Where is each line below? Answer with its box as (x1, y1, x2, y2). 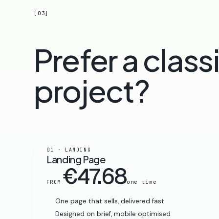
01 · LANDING (46, 146, 91, 153)
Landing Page (46, 153, 106, 165)
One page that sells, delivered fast (55, 197, 164, 205)
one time (126, 178, 157, 185)
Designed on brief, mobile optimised (55, 209, 171, 218)
